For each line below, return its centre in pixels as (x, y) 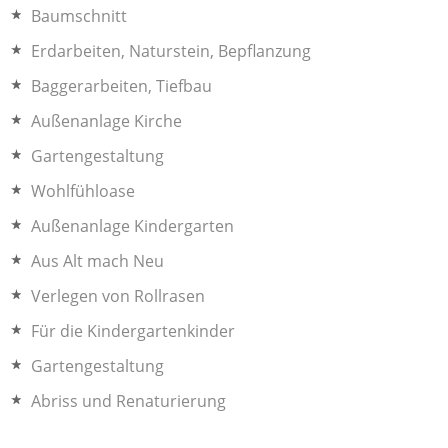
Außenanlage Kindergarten (133, 226)
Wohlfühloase (83, 191)
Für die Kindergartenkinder (133, 331)
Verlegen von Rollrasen (118, 296)
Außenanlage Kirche (107, 121)
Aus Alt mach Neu (98, 261)
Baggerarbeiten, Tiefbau (122, 86)
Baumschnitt (79, 16)
